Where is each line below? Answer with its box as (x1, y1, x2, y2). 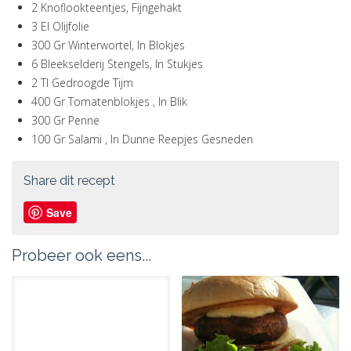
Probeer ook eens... (12, 246, 151, 265)
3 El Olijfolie (31, 19, 89, 34)
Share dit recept (24, 173, 115, 188)
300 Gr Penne (31, 113, 100, 128)
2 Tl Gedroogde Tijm (31, 75, 133, 90)
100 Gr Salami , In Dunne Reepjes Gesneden (31, 132, 253, 147)
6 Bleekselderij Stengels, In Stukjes (31, 56, 203, 71)
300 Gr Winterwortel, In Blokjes (31, 38, 185, 52)
